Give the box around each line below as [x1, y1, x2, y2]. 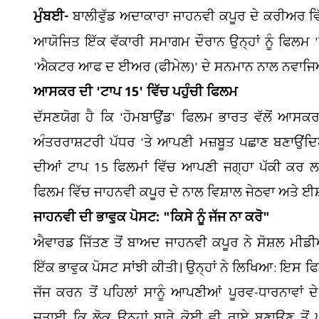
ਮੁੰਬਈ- [33, 7, 73, 29]
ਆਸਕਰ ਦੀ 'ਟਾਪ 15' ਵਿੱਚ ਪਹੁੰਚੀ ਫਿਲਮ [33, 83, 238, 105]
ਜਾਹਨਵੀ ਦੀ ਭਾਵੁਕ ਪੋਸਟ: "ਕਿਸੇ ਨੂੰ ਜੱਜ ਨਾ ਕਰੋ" [33, 208, 270, 230]
